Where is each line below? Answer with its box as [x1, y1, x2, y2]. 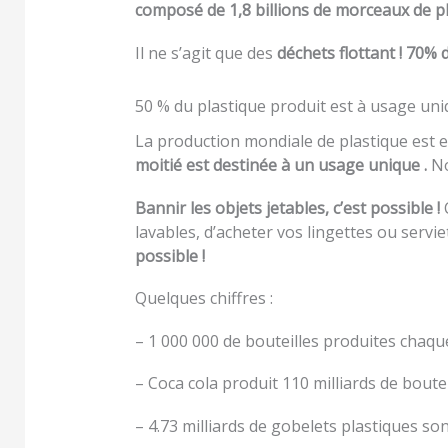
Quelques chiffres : [135, 287, 277, 310]
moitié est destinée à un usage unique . [135, 154, 427, 177]
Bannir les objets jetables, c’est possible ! [135, 196, 440, 219]
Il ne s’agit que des [135, 41, 277, 64]
